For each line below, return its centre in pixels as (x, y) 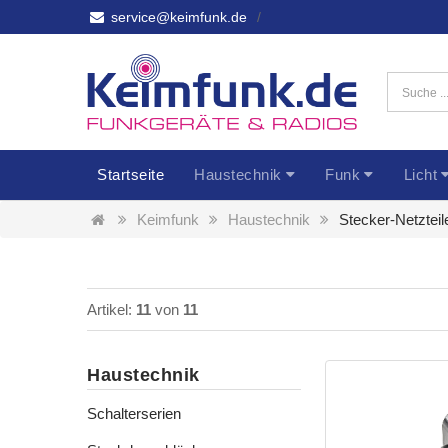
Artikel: (111, 309)
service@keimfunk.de (176, 17)
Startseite (130, 174)
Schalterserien (134, 413)
